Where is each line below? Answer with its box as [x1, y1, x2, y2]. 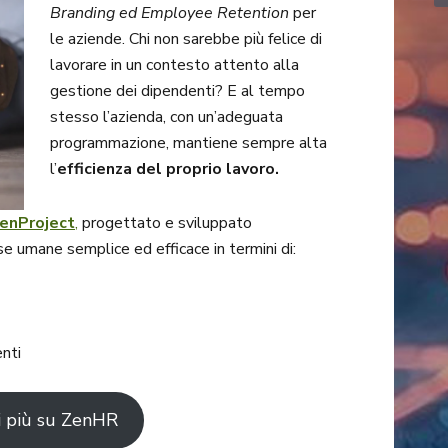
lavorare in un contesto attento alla [50, 54, 300, 77]
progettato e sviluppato [78, 211, 252, 234]
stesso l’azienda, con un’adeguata [50, 106, 284, 129]
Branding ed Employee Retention [50, 2, 290, 25]
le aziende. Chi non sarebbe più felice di [50, 28, 323, 51]
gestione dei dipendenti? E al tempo [50, 80, 306, 103]
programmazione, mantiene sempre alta [50, 132, 328, 155]
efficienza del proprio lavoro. [57, 158, 280, 181]
